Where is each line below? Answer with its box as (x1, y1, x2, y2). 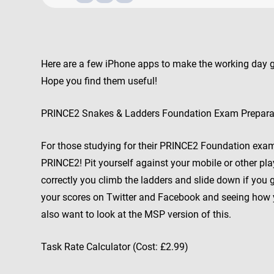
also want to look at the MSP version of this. (41, 209, 231, 220)
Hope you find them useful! (41, 75, 157, 87)
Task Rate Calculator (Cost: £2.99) (41, 241, 188, 253)
